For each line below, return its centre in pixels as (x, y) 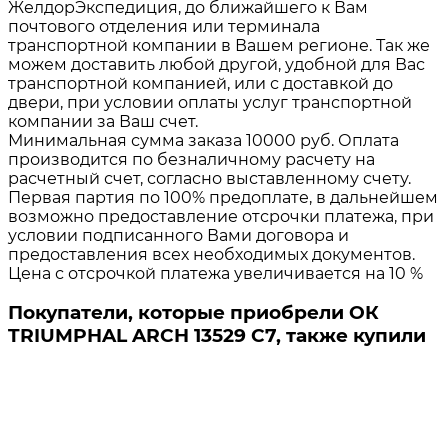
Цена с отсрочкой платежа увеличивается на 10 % (215, 273)
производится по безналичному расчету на (191, 159)
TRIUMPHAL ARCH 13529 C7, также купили (217, 336)
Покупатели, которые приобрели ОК (193, 313)
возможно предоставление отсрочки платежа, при (221, 216)
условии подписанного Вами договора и (178, 235)
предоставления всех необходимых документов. (211, 254)
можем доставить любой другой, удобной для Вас (216, 64)
